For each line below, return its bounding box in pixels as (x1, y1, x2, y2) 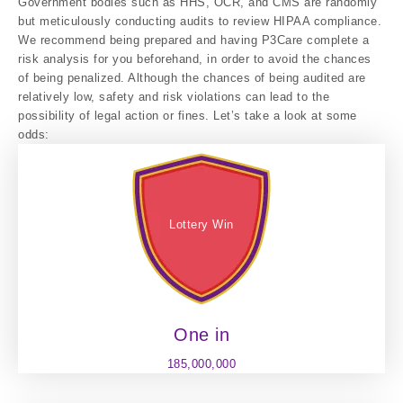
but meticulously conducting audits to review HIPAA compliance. (18, 14, 381, 28)
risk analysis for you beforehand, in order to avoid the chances (18, 52, 372, 66)
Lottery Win (169, 217, 234, 231)
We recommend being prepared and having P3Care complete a (18, 33, 369, 47)
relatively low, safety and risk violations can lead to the (18, 90, 329, 103)
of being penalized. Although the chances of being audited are (18, 71, 366, 85)
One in (174, 324, 229, 345)
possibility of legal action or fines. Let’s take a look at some (18, 109, 357, 122)
